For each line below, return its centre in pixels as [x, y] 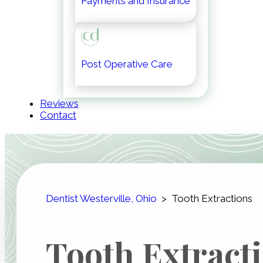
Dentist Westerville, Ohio [101, 198]
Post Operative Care [127, 64]
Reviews [59, 103]
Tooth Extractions [212, 198]
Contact [58, 115]
